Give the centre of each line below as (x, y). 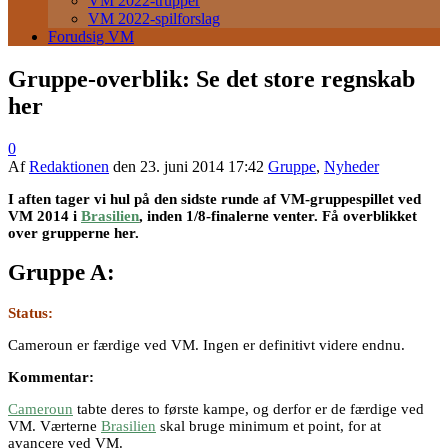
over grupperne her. (73, 232)
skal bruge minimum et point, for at (268, 426)
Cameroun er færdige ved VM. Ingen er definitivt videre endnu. (206, 345)
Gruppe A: (61, 273)
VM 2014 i (44, 215)
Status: (30, 313)
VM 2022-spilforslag (154, 18)
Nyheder (351, 166)
